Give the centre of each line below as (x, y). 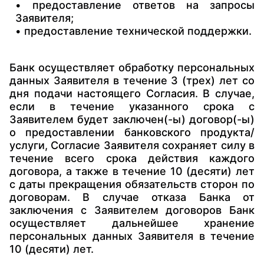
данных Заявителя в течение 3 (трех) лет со (132, 80)
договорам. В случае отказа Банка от (132, 197)
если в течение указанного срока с (132, 106)
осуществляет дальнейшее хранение (132, 223)
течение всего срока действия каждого (132, 158)
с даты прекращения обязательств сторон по (132, 184)
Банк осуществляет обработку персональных (132, 67)
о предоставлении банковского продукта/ (132, 132)
